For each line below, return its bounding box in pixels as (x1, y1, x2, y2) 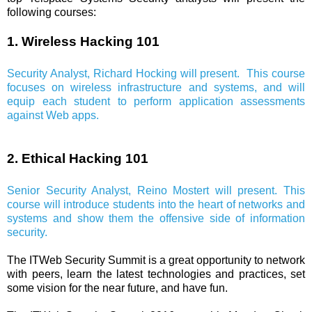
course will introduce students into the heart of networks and (7, 198, 305, 210)
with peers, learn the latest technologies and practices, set (7, 267, 305, 280)
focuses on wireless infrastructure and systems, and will (7, 81, 305, 93)
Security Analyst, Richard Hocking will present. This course (7, 67, 305, 79)
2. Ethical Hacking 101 (7, 150, 148, 166)
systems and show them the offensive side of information (7, 212, 305, 224)
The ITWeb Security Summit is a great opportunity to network (7, 253, 305, 266)
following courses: (7, 6, 96, 18)
